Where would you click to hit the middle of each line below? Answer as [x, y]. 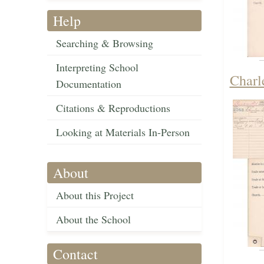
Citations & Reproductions [113, 108]
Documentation [89, 84]
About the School [93, 220]
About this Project [95, 195]
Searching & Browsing [105, 43]
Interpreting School [97, 67]
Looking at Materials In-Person [123, 132]
